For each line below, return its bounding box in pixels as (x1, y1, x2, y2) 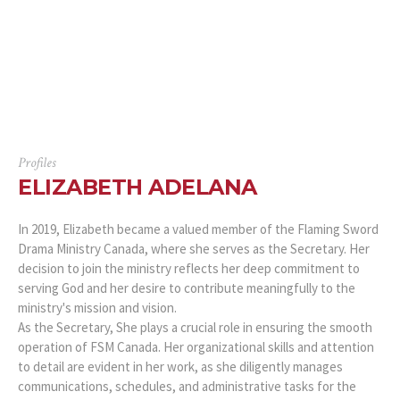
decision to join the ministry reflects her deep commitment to (18, 259, 360, 277)
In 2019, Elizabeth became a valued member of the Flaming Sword (18, 220, 379, 237)
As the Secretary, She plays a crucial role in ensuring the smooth (18, 318, 372, 336)
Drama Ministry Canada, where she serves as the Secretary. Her (18, 239, 370, 257)
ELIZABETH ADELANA (18, 173, 257, 200)
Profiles (18, 153, 55, 172)
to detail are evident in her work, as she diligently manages (18, 357, 343, 375)
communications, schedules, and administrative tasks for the (18, 377, 356, 395)
